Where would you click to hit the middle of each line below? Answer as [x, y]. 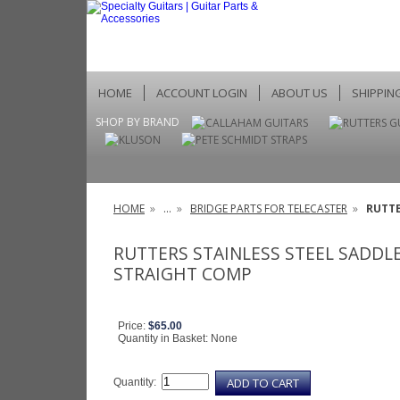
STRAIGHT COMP [183, 273]
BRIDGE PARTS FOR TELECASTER [269, 208]
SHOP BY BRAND [139, 122]
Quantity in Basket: [164, 338]
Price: [133, 325]
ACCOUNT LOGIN [202, 93]
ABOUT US [300, 93]
